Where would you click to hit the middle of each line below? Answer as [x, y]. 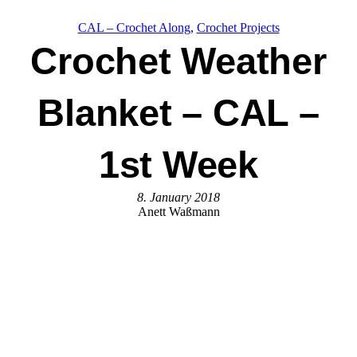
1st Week [178, 164]
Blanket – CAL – [178, 112]
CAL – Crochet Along [134, 27]
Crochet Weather [178, 61]
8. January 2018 [178, 197]
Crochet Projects [238, 27]
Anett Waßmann [178, 211]
